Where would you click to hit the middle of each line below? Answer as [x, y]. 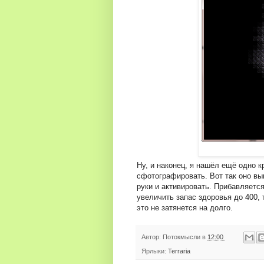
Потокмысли [182, 237]
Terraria [179, 251]
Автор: [152, 237]
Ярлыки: [155, 251]
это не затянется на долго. [185, 208]
